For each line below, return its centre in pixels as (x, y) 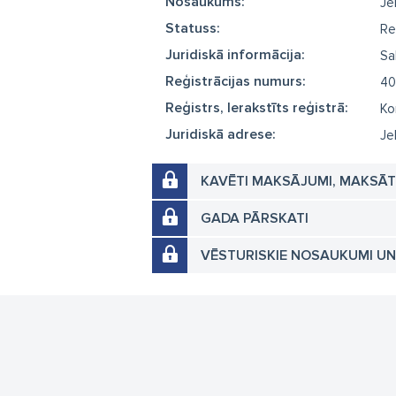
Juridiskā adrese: (221, 134)
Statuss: (193, 28)
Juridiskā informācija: (235, 55)
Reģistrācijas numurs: (236, 81)
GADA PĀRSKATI (255, 218)
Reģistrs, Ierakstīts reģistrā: (257, 108)
